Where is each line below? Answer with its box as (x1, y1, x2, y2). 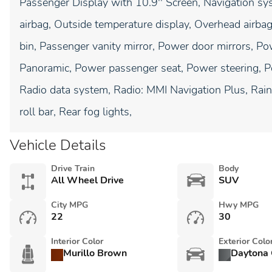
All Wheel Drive (51, 174, 124, 187)
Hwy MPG (218, 199, 259, 211)
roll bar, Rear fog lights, (19, 104, 132, 119)
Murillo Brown (63, 246, 127, 260)
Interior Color (51, 236, 103, 247)
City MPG (51, 199, 88, 211)
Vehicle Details (10, 135, 106, 155)
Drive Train (51, 163, 95, 174)
